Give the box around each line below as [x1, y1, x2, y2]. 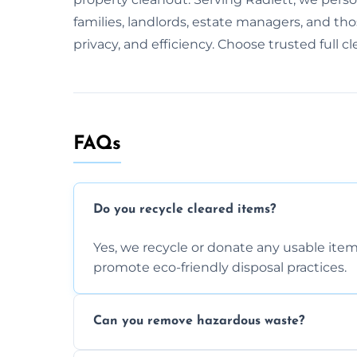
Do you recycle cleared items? [93, 203, 276, 217]
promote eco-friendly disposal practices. [93, 259, 347, 275]
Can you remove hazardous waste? [93, 315, 304, 328]
